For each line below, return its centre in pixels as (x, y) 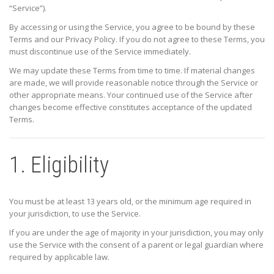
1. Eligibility (59, 165)
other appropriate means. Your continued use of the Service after (131, 95)
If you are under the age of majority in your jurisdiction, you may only (136, 233)
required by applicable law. (59, 257)
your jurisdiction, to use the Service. (75, 214)
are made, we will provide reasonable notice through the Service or (134, 83)
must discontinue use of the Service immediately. (100, 52)
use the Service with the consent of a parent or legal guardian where (136, 245)
